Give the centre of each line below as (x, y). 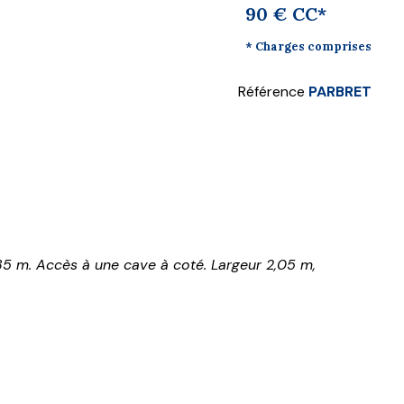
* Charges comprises (308, 47)
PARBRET (340, 92)
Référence (273, 92)
